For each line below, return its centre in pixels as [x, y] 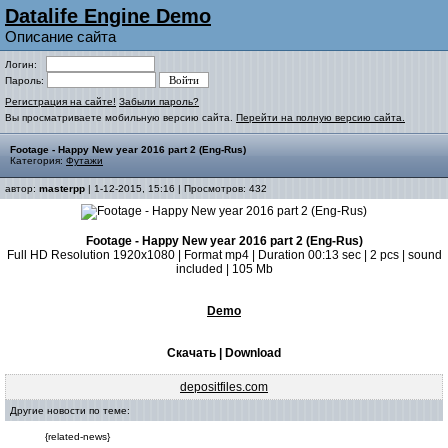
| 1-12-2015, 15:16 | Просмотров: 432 [176, 188]
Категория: [38, 160]
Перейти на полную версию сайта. [320, 117]
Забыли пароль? [159, 101]
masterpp [62, 188]
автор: [22, 188]
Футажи [84, 160]
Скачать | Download [224, 353]
